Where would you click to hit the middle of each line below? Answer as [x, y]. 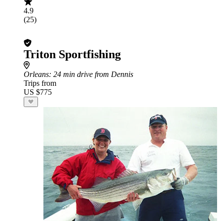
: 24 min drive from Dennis [91, 74]
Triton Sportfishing [72, 54]
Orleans [36, 74]
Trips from [40, 83]
